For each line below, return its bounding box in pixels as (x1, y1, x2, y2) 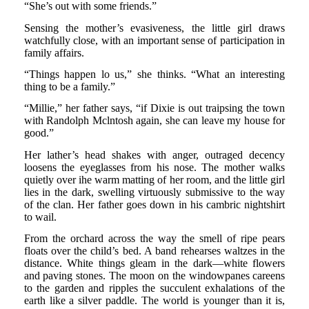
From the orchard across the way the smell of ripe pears (23, 232, 286, 244)
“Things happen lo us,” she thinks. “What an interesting (23, 68, 286, 80)
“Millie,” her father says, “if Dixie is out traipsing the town (23, 102, 286, 114)
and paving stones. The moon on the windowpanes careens (23, 269, 286, 281)
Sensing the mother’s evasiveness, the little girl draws (23, 21, 286, 34)
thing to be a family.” (23, 80, 115, 92)
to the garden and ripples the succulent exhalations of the (23, 281, 286, 294)
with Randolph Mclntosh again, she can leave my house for (23, 114, 286, 127)
